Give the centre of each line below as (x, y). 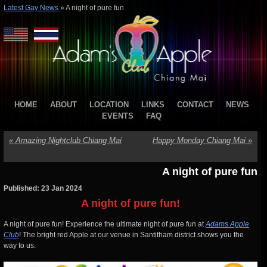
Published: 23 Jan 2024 (43, 188)
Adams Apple (227, 224)
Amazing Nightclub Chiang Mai (67, 140)
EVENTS (118, 116)
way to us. (20, 246)
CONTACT (195, 105)
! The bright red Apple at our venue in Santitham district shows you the (131, 235)
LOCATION (109, 105)
